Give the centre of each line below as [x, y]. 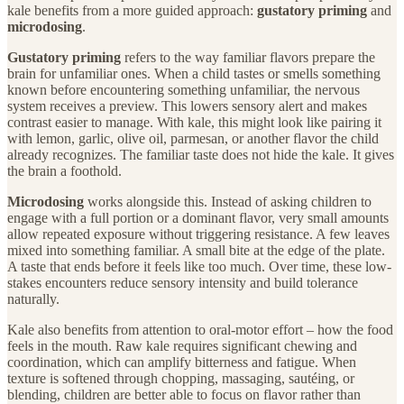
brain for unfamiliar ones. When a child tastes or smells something [194, 74]
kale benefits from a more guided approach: [132, 11]
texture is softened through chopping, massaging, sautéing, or [181, 379]
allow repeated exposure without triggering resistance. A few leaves [198, 234]
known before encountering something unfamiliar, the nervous [184, 90]
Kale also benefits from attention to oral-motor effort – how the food [200, 330]
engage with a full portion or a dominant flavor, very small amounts [198, 218]
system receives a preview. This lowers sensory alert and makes [187, 106]
